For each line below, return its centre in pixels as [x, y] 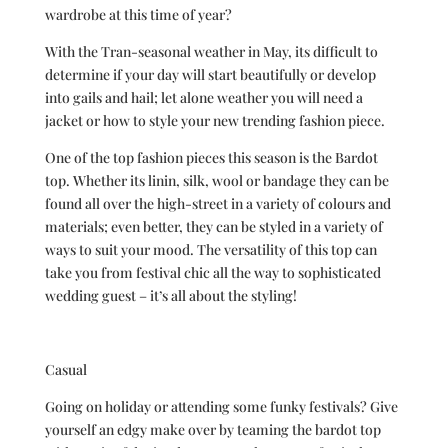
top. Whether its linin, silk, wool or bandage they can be [216, 180]
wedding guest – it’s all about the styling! [170, 295]
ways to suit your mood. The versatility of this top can [210, 249]
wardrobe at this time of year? [138, 14]
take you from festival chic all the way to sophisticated [212, 272]
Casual [65, 369]
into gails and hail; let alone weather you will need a [203, 97]
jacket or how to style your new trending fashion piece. [216, 120]
